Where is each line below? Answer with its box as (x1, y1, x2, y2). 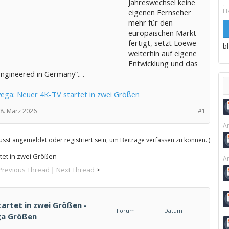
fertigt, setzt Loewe (128, 38, 196, 48)
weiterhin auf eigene (128, 48, 197, 58)
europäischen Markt (128, 28, 196, 38)
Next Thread (56, 165, 95, 174)
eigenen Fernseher (128, 7, 191, 17)
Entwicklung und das (128, 58, 198, 68)
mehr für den (128, 17, 173, 28)
